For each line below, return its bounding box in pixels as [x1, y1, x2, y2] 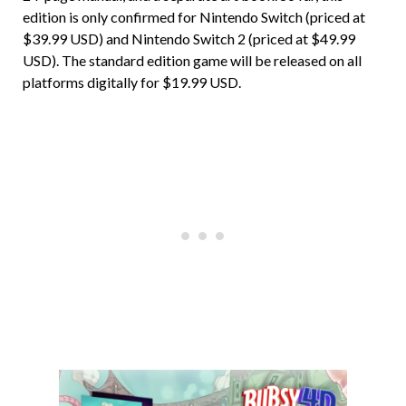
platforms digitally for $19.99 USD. [23, 73, 241, 92]
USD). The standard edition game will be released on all [23, 52, 362, 70]
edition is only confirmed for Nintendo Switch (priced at [23, 8, 365, 26]
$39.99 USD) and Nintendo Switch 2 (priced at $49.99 [23, 30, 355, 48]
